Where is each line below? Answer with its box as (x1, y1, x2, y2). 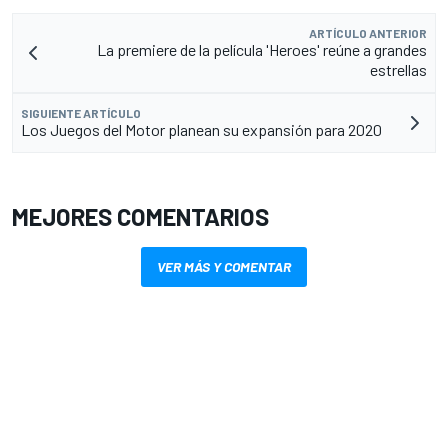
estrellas (370, 59, 427, 79)
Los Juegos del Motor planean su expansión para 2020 (21, 119, 382, 139)
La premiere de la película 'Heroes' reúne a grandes (97, 39, 427, 59)
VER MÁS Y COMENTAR (157, 257, 291, 275)
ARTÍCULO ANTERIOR (309, 25, 427, 40)
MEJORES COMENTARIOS (12, 201, 269, 231)
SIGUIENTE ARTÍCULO (21, 105, 141, 120)
